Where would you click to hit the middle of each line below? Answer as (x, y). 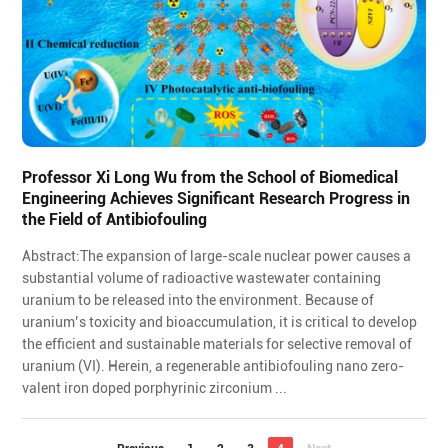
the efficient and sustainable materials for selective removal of (217, 343)
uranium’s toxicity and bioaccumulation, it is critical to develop (220, 321)
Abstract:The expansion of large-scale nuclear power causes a (217, 255)
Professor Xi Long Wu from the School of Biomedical (210, 177)
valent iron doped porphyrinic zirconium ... (155, 387)
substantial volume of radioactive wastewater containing (202, 277)
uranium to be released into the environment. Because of (198, 299)
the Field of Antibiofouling (115, 219)
